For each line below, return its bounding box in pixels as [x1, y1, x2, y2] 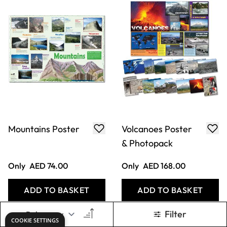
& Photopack [122, 137, 173, 149]
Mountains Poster [8, 123, 80, 135]
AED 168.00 [143, 161, 185, 171]
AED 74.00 [29, 161, 68, 171]
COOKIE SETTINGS [11, 216, 59, 224]
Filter [165, 208, 186, 220]
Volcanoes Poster [122, 123, 192, 135]
